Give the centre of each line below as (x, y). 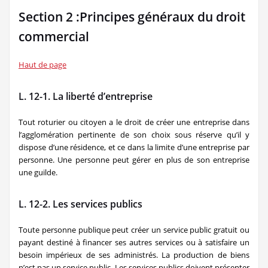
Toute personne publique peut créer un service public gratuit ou (134, 230)
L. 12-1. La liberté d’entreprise (86, 96)
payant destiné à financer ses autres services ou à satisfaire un (134, 242)
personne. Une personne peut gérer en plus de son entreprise (134, 160)
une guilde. (38, 172)
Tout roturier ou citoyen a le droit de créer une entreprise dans (134, 122)
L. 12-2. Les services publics (80, 204)
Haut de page (42, 65)
